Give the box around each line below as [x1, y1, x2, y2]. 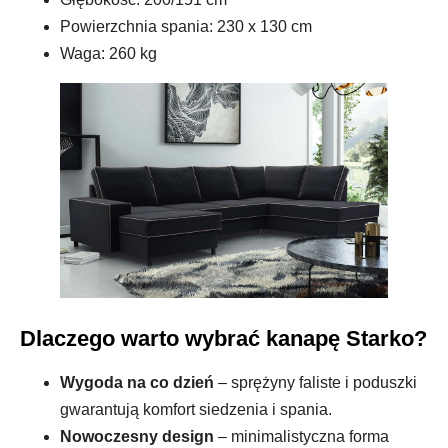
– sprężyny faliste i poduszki [214, 373, 417, 391]
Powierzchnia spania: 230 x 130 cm [60, 17, 312, 35]
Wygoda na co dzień [60, 373, 214, 391]
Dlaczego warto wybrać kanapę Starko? [20, 325, 427, 351]
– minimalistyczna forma [214, 427, 389, 445]
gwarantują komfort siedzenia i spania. [60, 400, 332, 418]
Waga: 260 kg [60, 44, 157, 62]
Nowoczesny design [60, 427, 214, 445]
